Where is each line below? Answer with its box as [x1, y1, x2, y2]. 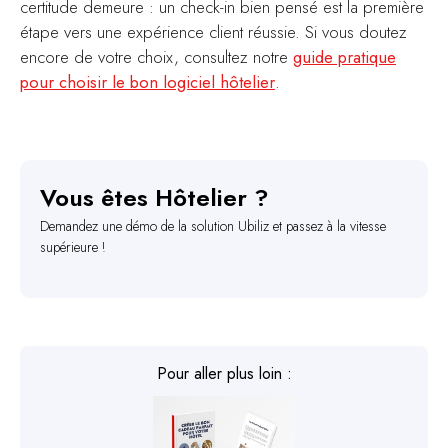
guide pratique [293, 44, 396, 69]
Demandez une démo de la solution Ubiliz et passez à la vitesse [40, 215, 386, 236]
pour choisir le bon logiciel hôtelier [20, 69, 275, 94]
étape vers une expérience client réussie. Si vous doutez [20, 19, 407, 44]
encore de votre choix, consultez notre [20, 44, 293, 69]
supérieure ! [40, 236, 106, 257]
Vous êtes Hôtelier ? [40, 179, 269, 215]
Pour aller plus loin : [156, 361, 292, 385]
